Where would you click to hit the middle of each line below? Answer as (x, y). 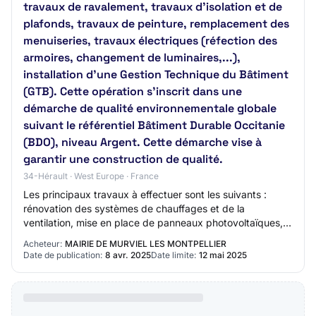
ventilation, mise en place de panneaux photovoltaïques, (153, 223)
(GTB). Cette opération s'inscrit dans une (133, 91)
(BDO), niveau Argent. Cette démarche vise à (142, 142)
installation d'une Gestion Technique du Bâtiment (156, 74)
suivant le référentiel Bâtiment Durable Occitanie (154, 125)
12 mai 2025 (223, 255)
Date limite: (174, 255)
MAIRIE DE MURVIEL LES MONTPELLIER (146, 244)
